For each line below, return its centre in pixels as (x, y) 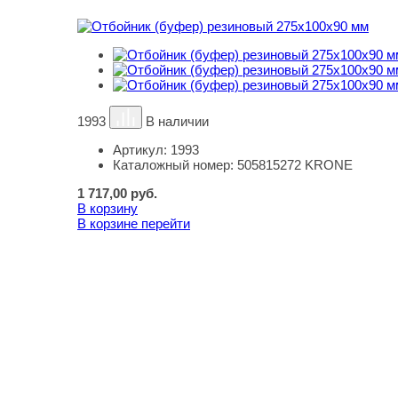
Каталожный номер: (175, 165)
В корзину (107, 208)
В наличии (178, 121)
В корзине (109, 223)
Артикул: (142, 150)
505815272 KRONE (295, 165)
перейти (166, 223)
